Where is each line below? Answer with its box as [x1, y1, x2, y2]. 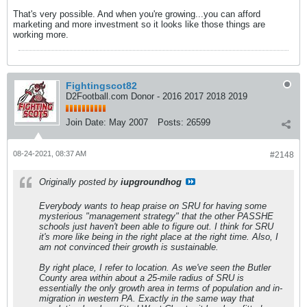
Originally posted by [39, 177, 121, 187]
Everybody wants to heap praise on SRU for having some [39, 201, 267, 211]
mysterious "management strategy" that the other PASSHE [39, 211, 273, 221]
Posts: [158, 117, 184, 127]
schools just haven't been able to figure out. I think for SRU [39, 221, 273, 232]
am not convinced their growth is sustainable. [39, 242, 219, 252]
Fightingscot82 [66, 80, 137, 91]
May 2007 [109, 117, 148, 127]
